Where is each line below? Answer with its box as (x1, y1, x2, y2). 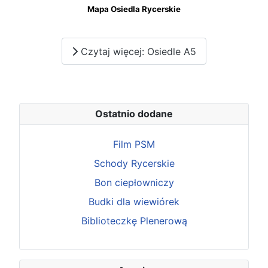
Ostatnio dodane (95, 108, 173, 120)
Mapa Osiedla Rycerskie (87, 4, 181, 14)
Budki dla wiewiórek (89, 196, 179, 208)
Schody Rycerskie (93, 157, 175, 170)
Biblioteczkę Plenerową (81, 215, 187, 227)
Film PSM (113, 138, 155, 151)
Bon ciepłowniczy (94, 176, 174, 189)
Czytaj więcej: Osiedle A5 (78, 45, 196, 57)
